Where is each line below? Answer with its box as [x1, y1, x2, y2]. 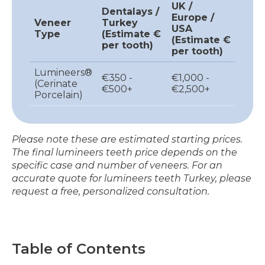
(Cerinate [34, 77, 77, 89]
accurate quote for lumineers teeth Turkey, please [12, 172, 251, 184]
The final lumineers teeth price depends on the [12, 146, 237, 158]
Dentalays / [102, 5, 159, 17]
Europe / [172, 11, 214, 23]
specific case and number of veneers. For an [12, 159, 222, 171]
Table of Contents [12, 240, 146, 257]
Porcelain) [34, 89, 83, 101]
